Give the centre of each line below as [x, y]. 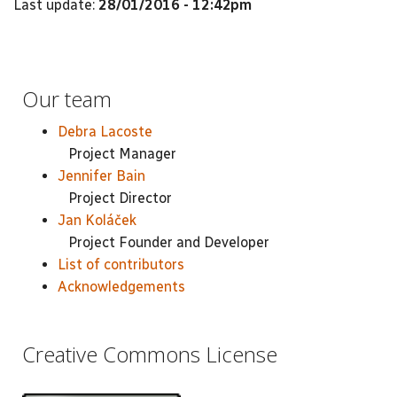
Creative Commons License [150, 354]
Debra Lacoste [105, 131]
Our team [67, 99]
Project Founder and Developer [163, 242]
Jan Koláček [97, 220]
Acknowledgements [121, 286]
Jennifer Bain [101, 175]
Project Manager [117, 153]
